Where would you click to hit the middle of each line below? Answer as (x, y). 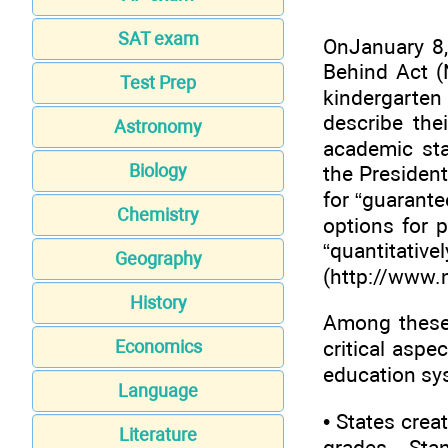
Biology (158, 171)
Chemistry (158, 215)
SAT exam (158, 39)
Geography (158, 259)
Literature (158, 435)
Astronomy (158, 127)
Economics (158, 347)
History (158, 303)
